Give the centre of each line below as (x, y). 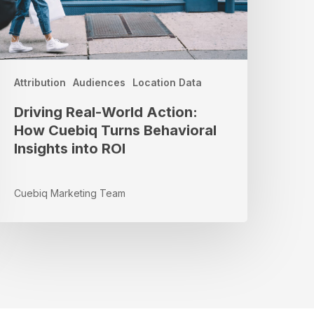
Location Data (168, 83)
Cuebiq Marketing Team (70, 193)
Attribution (40, 83)
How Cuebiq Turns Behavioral (116, 131)
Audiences (100, 83)
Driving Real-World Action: (106, 112)
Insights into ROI (70, 149)
